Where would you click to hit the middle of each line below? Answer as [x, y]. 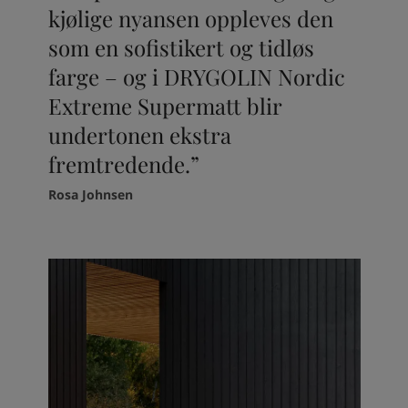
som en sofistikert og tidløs [181, 47]
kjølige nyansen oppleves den [190, 18]
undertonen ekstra [139, 134]
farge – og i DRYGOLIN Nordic [196, 76]
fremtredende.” [123, 163]
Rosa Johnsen [90, 194]
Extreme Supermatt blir [164, 105]
